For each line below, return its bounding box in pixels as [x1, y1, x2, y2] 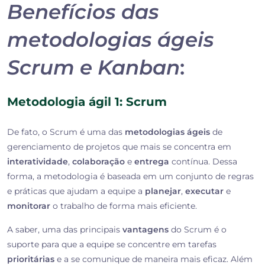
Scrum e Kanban [7, 55, 180, 80]
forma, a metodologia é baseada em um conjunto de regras [7, 171, 254, 182]
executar [185, 186, 224, 197]
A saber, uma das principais [7, 224, 122, 235]
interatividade [7, 156, 68, 167]
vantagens [122, 224, 169, 235]
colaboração [72, 156, 125, 167]
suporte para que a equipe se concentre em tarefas [7, 239, 216, 250]
